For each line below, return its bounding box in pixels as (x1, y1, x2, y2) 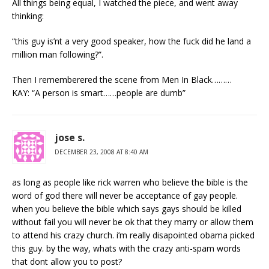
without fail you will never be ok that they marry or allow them (12, 216, 253, 228)
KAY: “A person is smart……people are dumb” (12, 87, 186, 98)
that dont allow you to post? (12, 256, 122, 267)
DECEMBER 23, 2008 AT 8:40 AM (55, 148, 148, 156)
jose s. (55, 131, 85, 144)
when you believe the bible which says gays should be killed (12, 203, 241, 214)
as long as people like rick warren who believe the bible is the (12, 177, 248, 188)
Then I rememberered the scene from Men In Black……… (12, 74, 232, 85)
